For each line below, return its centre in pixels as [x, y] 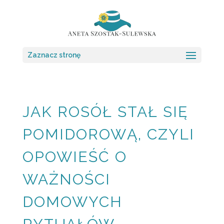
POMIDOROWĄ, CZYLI [108, 134]
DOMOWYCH [72, 202]
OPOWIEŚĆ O [74, 157]
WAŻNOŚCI [66, 179]
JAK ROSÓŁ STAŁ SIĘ [105, 112]
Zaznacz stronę [54, 55]
